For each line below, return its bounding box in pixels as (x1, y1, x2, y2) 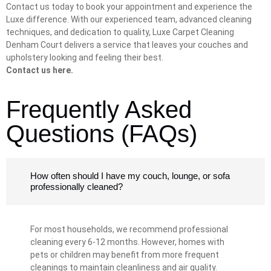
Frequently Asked (6, 96, 192, 123)
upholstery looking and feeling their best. (6, 52, 163, 62)
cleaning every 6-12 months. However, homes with (30, 237, 224, 247)
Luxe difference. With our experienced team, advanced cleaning (6, 14, 252, 24)
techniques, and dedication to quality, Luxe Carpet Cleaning (6, 27, 234, 37)
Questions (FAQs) (6, 120, 197, 148)
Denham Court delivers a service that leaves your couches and (6, 39, 248, 50)
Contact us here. (6, 65, 73, 75)
